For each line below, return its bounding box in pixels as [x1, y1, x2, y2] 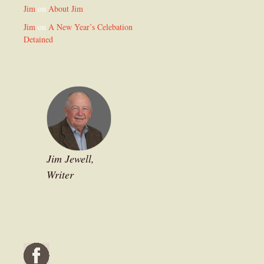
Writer [47, 167, 74, 181]
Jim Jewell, [47, 151, 94, 166]
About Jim [48, 2, 83, 14]
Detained [24, 33, 53, 45]
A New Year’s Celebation [48, 21, 133, 32]
